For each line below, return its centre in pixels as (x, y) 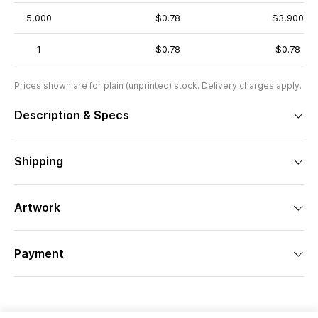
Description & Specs (72, 115)
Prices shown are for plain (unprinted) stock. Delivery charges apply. (158, 86)
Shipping (39, 161)
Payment (39, 253)
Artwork (37, 207)
